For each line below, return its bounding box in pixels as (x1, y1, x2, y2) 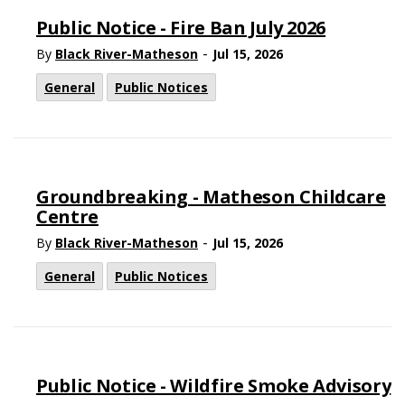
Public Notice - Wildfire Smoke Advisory (36, 373, 391, 398)
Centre (36, 204, 99, 229)
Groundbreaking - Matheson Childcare (36, 184, 386, 209)
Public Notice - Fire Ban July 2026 (36, 15, 326, 40)
